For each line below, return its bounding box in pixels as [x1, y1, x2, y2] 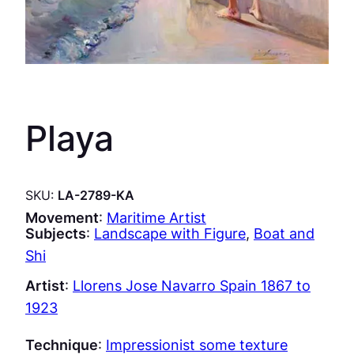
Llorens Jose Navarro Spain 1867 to [73, 277, 311, 295]
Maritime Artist [107, 208, 206, 226]
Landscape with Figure [94, 224, 246, 242]
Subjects [25, 224, 86, 242]
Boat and [254, 224, 314, 242]
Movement [25, 208, 99, 226]
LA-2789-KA [58, 186, 134, 203]
